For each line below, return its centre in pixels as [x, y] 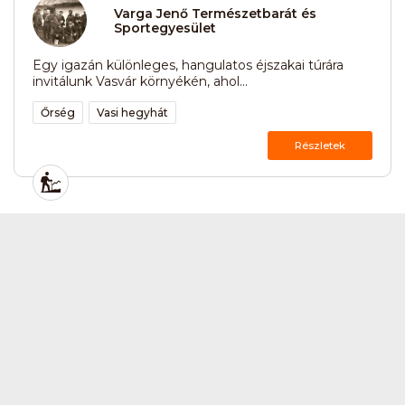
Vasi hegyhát [132, 112]
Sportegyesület [165, 28]
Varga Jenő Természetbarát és [215, 14]
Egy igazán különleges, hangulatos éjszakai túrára [188, 65]
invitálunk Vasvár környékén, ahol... [140, 81]
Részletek [320, 145]
